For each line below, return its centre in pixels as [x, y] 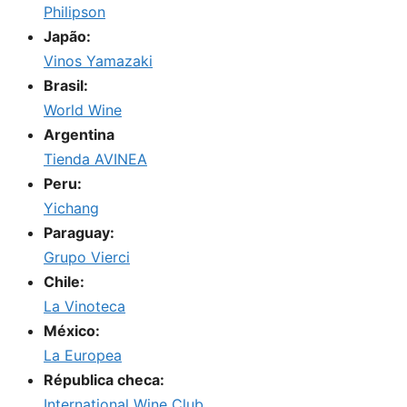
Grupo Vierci [87, 258]
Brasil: [66, 86]
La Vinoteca [84, 307]
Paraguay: [79, 233]
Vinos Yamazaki [98, 61]
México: [72, 331]
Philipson [74, 12]
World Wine [83, 110]
